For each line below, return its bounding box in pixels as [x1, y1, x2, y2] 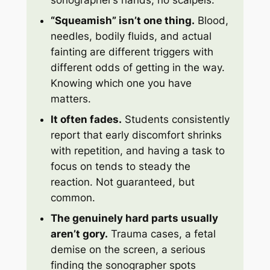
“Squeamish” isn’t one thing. [51, 14, 195, 27]
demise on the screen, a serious [51, 243, 206, 256]
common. [51, 192, 96, 204]
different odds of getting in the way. [51, 61, 225, 74]
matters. [51, 93, 92, 105]
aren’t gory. [51, 228, 108, 240]
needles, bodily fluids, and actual [51, 30, 212, 43]
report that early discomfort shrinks [51, 129, 222, 142]
